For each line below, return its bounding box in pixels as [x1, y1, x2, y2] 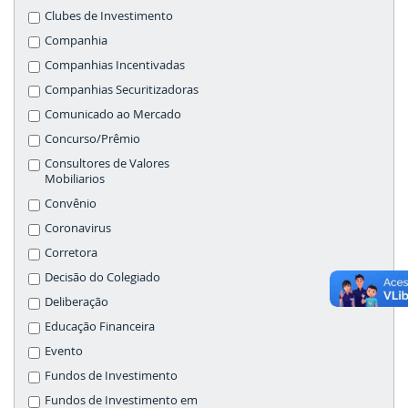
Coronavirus [45, 220, 111, 236]
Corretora [45, 245, 97, 260]
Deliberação [45, 294, 108, 310]
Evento [45, 343, 83, 359]
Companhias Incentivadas [45, 57, 185, 73]
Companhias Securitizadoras [45, 82, 199, 97]
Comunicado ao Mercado [45, 107, 181, 122]
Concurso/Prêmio [45, 131, 140, 147]
